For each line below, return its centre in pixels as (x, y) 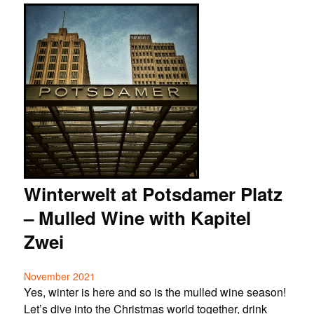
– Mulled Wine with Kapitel (137, 218)
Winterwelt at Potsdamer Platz (153, 194)
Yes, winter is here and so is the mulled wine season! (155, 292)
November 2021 (59, 277)
